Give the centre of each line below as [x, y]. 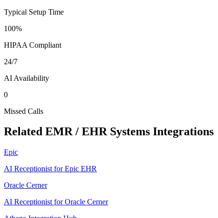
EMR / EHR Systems [98, 132]
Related [25, 132]
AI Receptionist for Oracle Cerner [56, 202]
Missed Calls [24, 111]
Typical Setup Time [34, 12]
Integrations [182, 132]
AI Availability [27, 78]
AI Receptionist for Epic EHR [50, 169]
